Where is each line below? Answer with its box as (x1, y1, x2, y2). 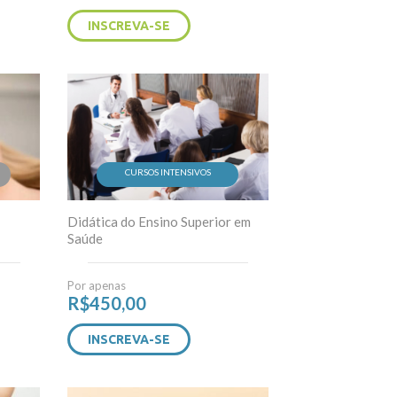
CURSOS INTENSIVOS (124, 166, 211, 177)
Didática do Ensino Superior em (67, 213, 252, 230)
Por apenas (67, 277, 127, 292)
